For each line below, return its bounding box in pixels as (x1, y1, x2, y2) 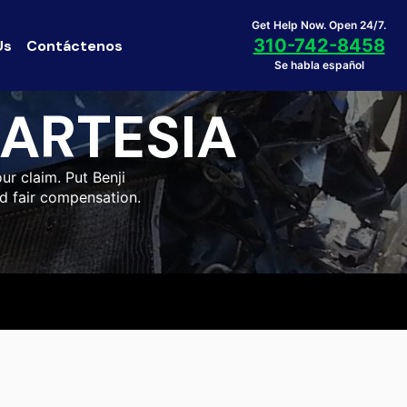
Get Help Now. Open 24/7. (252, 18, 386, 32)
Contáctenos (26, 35, 123, 55)
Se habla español (273, 58, 364, 72)
